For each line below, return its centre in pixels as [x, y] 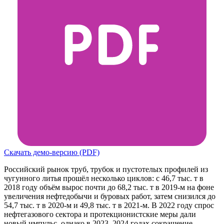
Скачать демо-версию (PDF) [52, 152]
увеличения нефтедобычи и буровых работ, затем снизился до [110, 196]
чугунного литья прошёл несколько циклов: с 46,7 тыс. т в [104, 178]
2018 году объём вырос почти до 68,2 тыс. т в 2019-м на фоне [109, 187]
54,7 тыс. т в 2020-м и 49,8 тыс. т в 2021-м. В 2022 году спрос [109, 205]
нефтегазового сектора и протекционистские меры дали [100, 214]
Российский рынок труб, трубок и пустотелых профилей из [106, 169]
